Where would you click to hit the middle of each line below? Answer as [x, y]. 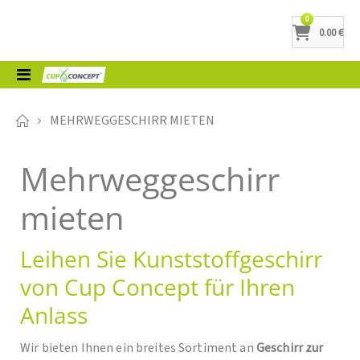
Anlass [54, 315]
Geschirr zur [290, 348]
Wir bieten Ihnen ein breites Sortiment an [138, 348]
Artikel [319, 18]
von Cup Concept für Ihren [157, 286]
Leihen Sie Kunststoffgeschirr [171, 258]
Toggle [45, 74]
